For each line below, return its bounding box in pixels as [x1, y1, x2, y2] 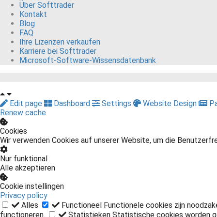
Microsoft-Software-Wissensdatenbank [19, 56, 156, 65]
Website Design [141, 99, 199, 108]
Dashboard [52, 99, 92, 108]
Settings [100, 99, 133, 108]
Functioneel [62, 201, 102, 210]
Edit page [8, 99, 44, 108]
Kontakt [19, 10, 47, 19]
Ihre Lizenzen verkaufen [19, 37, 100, 47]
